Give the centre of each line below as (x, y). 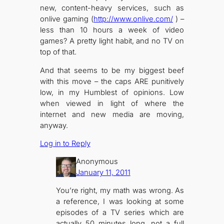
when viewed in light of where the (112, 103)
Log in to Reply (65, 144)
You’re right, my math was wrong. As (120, 191)
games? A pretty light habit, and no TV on (112, 41)
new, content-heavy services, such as (112, 8)
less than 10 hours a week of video (112, 30)
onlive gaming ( (66, 19)
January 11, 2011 (103, 172)
